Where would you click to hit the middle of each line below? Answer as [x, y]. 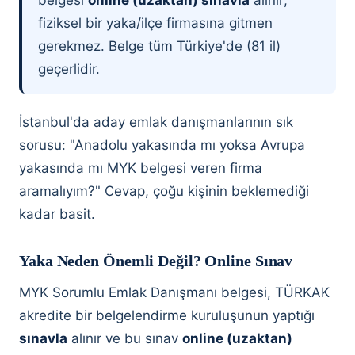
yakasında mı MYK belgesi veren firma [141, 168]
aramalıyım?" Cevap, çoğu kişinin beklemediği [164, 191]
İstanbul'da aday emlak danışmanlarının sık [156, 122]
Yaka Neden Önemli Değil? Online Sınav [156, 261]
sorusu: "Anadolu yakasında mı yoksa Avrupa [162, 145]
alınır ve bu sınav [125, 338]
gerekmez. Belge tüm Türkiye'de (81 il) [159, 46]
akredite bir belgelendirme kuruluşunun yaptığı [167, 315]
